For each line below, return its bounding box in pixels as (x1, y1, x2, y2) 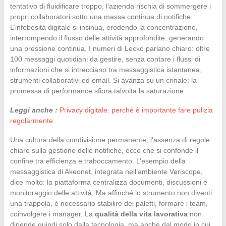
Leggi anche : (10, 105, 58, 114)
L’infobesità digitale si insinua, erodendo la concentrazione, (10, 23, 198, 31)
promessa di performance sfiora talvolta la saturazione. (10, 86, 186, 95)
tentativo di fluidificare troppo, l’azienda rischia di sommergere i (10, 2, 211, 10)
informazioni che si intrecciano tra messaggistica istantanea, (10, 65, 202, 74)
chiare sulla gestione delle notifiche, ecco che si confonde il (10, 146, 198, 154)
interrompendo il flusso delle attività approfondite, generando (10, 33, 204, 42)
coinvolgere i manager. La (10, 209, 95, 218)
